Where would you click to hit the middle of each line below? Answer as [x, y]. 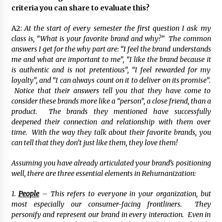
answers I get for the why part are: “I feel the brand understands [111, 49]
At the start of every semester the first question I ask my [117, 28]
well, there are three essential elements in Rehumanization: [103, 174]
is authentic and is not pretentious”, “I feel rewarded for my [111, 70]
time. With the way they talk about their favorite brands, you [111, 133]
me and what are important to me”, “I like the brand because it [111, 60]
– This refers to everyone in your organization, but [125, 194]
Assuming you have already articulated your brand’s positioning [111, 163]
